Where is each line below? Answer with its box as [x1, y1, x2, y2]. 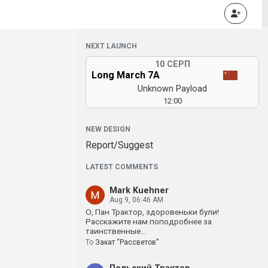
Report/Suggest [86, 139, 153, 151]
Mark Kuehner [109, 185, 169, 196]
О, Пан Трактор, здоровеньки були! [86, 207, 219, 217]
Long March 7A [92, 69, 160, 81]
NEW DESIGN [86, 125, 130, 133]
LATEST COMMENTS [86, 163, 158, 171]
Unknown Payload [138, 84, 207, 94]
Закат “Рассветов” [95, 238, 159, 246]
